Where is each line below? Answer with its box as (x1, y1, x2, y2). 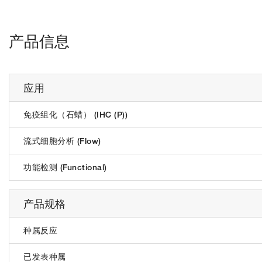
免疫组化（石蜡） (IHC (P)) (23, 109, 127, 120)
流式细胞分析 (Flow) (23, 136, 101, 146)
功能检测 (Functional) (23, 162, 107, 173)
